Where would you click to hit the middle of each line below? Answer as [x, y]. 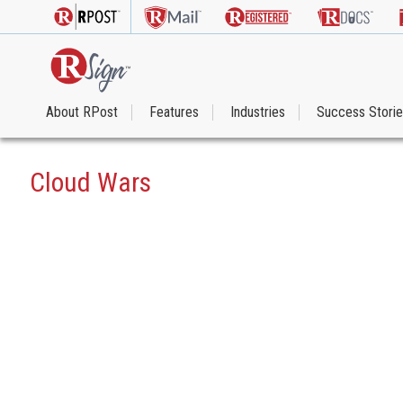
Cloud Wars [90, 183]
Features [174, 112]
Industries [258, 112]
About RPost [82, 112]
